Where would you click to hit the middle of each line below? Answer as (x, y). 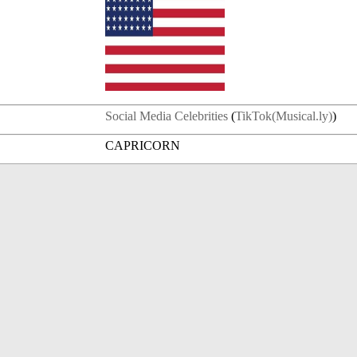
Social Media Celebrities (167, 116)
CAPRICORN (143, 146)
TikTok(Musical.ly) (284, 116)
